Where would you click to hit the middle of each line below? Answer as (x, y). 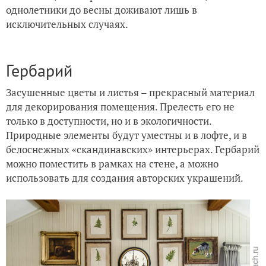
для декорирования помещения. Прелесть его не (120, 106)
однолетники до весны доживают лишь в (102, 9)
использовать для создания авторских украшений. (126, 178)
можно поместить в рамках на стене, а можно (112, 163)
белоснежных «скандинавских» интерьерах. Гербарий (133, 149)
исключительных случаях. (67, 24)
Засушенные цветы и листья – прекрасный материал (130, 92)
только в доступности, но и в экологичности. (109, 121)
